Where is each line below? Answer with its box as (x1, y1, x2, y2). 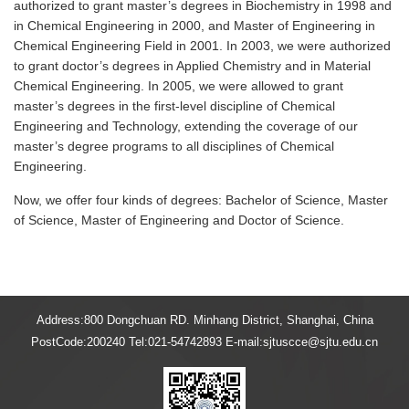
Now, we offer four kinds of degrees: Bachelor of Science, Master (14, 192, 388, 207)
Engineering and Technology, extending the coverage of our (14, 118, 358, 133)
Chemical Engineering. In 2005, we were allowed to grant (14, 78, 343, 93)
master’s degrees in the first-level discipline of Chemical (14, 98, 335, 113)
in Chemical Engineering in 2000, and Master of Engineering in (14, 17, 375, 33)
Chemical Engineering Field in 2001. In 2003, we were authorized (14, 37, 391, 53)
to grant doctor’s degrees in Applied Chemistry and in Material (14, 58, 371, 73)
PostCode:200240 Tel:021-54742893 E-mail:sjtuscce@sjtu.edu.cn (31, 334, 378, 349)
